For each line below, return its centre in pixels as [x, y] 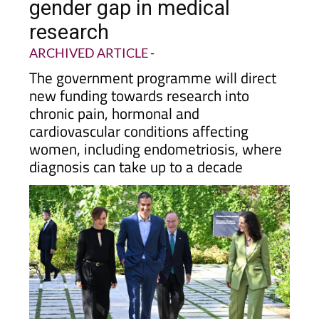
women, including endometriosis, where [155, 149]
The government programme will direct [152, 78]
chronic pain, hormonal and [114, 113]
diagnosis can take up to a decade [136, 167]
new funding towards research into [139, 95]
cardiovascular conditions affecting [138, 131]
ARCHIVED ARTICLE [88, 53]
